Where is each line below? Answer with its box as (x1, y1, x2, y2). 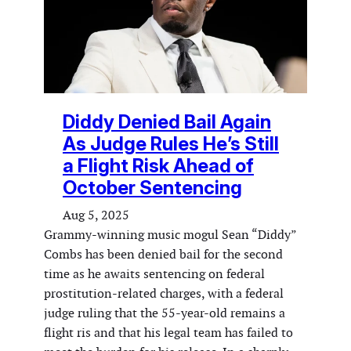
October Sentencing (63, 176, 242, 200)
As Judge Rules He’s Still (63, 132, 279, 156)
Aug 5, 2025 (63, 207, 129, 224)
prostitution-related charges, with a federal (44, 285, 284, 302)
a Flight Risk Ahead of (63, 154, 254, 178)
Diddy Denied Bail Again (63, 110, 271, 134)
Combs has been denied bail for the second (44, 246, 283, 263)
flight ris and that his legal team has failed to (44, 324, 293, 342)
